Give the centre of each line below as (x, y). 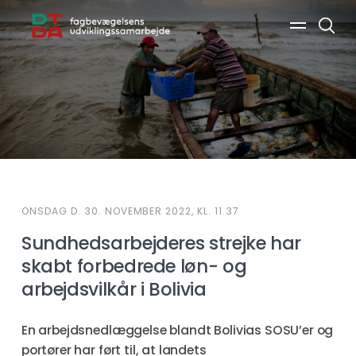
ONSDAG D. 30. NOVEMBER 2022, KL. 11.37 (130, 211)
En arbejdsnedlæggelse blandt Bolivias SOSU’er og (177, 330)
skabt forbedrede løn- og (134, 266)
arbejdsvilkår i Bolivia (114, 289)
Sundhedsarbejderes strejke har (161, 243)
